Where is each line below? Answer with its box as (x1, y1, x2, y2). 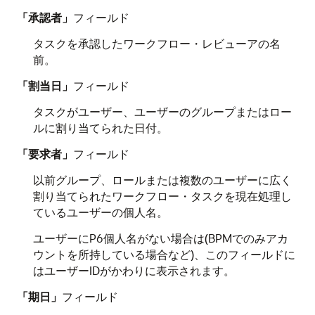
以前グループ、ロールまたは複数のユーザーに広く (32, 172, 292, 187)
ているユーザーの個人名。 (32, 205, 168, 219)
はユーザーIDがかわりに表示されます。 (32, 263, 235, 278)
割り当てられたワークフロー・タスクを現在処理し (32, 188, 292, 203)
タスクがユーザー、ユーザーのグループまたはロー (32, 104, 292, 119)
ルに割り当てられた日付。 (32, 120, 168, 135)
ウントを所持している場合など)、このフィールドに (32, 247, 295, 262)
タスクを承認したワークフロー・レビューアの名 (32, 36, 281, 51)
